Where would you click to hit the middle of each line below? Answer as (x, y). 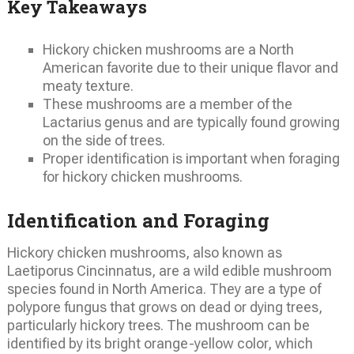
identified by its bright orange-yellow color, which (160, 344)
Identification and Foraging (138, 221)
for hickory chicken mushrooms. (142, 176)
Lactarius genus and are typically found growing (191, 122)
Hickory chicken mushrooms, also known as (144, 253)
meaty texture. (88, 85)
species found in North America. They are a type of (164, 289)
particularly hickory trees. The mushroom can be (158, 326)
